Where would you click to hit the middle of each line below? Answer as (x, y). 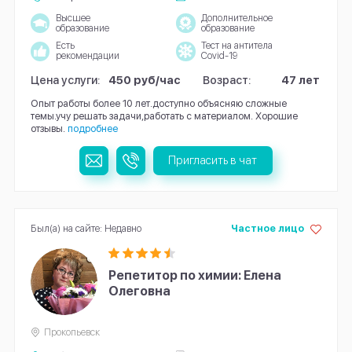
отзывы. (48, 128)
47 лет (300, 79)
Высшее (73, 18)
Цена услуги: (65, 79)
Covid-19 (219, 56)
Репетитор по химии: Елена (195, 276)
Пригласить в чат (213, 160)
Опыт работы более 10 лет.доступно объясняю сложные (158, 103)
